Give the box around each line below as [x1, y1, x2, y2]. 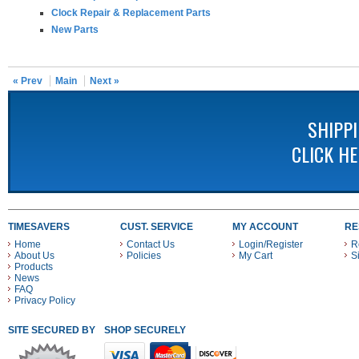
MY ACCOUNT [232, 221, 298, 232]
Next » [90, 75, 119, 87]
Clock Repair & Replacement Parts [51, 7, 211, 18]
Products [14, 261, 53, 272]
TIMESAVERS [8, 221, 70, 232]
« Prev [13, 75, 42, 87]
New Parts [51, 24, 99, 35]
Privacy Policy [14, 295, 75, 306]
